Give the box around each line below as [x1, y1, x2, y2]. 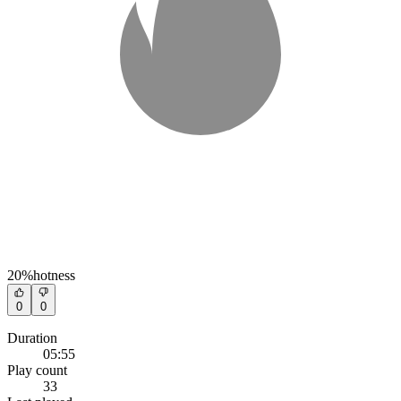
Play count [7, 362, 67, 378]
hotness [33, 267, 75, 283]
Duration [7, 329, 57, 346]
